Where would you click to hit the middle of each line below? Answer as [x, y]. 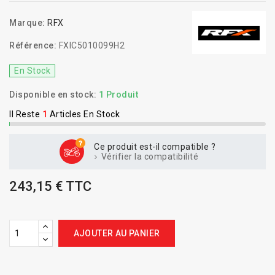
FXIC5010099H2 [91, 45]
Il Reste [25, 114]
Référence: [33, 45]
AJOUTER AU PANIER [117, 233]
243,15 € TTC [50, 186]
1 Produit [118, 95]
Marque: [27, 23]
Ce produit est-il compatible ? [155, 147]
